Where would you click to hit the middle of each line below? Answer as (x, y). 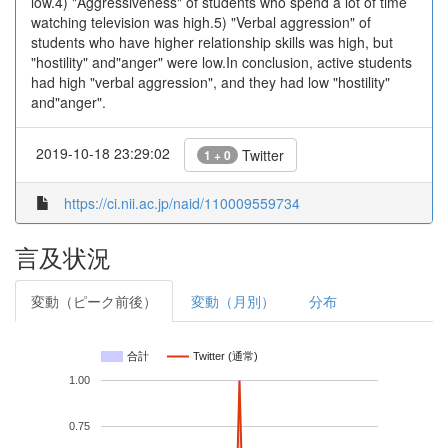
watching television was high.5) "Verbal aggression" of (201, 22)
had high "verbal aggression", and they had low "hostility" (210, 82)
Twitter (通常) (225, 356)
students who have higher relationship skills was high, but (212, 42)
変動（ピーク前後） (94, 301)
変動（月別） (233, 301)
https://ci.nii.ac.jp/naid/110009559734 (182, 203)
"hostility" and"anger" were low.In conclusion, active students (221, 62)
